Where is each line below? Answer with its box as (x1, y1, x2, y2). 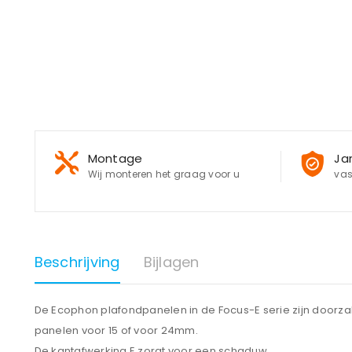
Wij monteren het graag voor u (87, 167, 240, 181)
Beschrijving (34, 252, 120, 272)
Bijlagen (143, 252, 200, 272)
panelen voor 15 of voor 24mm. (34, 323, 198, 338)
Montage (87, 150, 143, 167)
